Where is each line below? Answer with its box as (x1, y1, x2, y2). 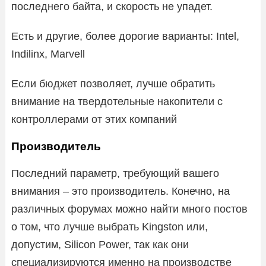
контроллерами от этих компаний (11, 113, 177, 125)
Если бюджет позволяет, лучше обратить (11, 77, 215, 90)
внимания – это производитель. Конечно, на (11, 185, 230, 197)
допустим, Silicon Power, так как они (11, 238, 189, 251)
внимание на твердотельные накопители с (11, 95, 223, 107)
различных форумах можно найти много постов (11, 202, 248, 215)
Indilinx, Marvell (11, 47, 85, 60)
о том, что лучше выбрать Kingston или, (11, 220, 208, 233)
